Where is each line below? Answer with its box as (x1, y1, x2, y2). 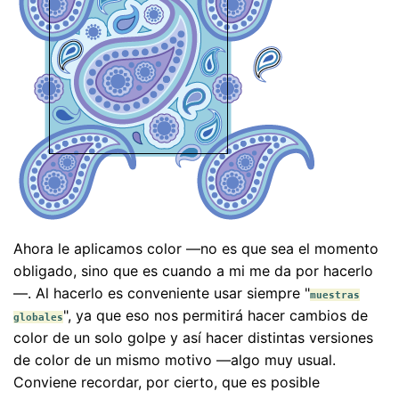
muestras (310, 289, 360, 302)
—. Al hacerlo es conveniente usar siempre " (13, 284, 310, 303)
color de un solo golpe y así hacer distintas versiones (13, 329, 373, 347)
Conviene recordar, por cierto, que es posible (13, 373, 320, 392)
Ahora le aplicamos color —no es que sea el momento (13, 240, 379, 258)
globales (13, 311, 63, 324)
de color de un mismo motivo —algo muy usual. (13, 351, 336, 370)
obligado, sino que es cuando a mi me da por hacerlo (13, 262, 373, 281)
